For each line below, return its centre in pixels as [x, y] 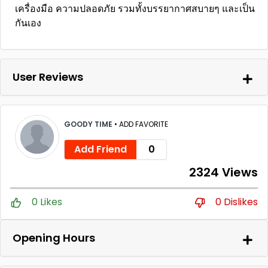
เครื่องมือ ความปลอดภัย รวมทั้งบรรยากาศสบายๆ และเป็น [135, 9]
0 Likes [47, 202]
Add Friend [100, 149]
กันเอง [28, 23]
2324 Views [223, 172]
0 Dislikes [237, 202]
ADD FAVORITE [144, 124]
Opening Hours [54, 238]
